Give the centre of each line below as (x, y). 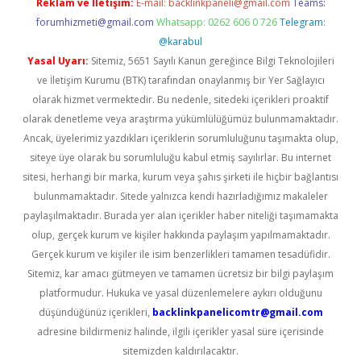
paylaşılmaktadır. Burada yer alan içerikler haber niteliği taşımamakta (180, 216)
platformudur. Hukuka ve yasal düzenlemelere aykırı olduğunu (180, 293)
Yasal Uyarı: (58, 61)
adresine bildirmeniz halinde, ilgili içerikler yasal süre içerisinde (180, 332)
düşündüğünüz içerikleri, (95, 312)
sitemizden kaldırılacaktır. (180, 351)
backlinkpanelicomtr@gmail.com (237, 312)
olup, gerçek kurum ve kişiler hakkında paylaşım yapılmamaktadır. (180, 235)
